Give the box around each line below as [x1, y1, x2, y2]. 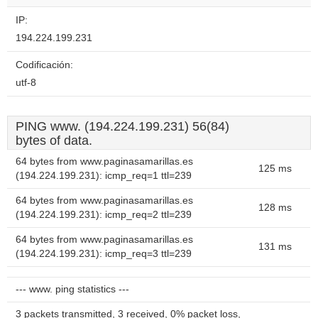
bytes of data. [16, 133, 92, 148]
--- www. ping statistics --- [16, 284, 129, 295]
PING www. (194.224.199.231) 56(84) [16, 119, 229, 133]
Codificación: [16, 60, 73, 70]
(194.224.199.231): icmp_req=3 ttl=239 [16, 248, 192, 259]
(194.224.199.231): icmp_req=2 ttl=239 [16, 209, 192, 220]
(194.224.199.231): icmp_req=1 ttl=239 [16, 170, 192, 181]
